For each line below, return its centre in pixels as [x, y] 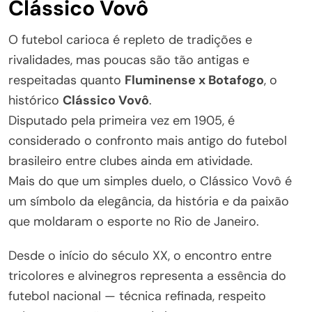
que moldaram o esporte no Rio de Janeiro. [134, 221]
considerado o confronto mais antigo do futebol [148, 141]
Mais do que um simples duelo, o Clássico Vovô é [150, 181]
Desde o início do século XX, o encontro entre [140, 256]
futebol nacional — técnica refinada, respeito [137, 296]
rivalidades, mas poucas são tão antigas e [129, 60]
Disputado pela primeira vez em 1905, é [122, 120]
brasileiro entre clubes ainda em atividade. [131, 161]
